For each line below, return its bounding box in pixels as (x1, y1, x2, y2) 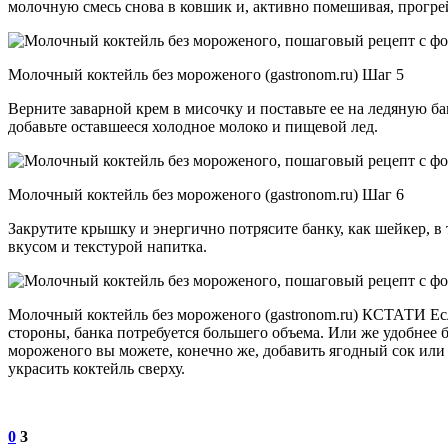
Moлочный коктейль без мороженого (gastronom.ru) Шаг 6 (8, 185, 404, 203)
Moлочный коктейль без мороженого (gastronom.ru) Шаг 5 (8, 65, 404, 83)
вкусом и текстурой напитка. (8, 237, 207, 255)
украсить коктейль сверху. (8, 359, 185, 377)
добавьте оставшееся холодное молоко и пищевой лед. (8, 117, 378, 135)
